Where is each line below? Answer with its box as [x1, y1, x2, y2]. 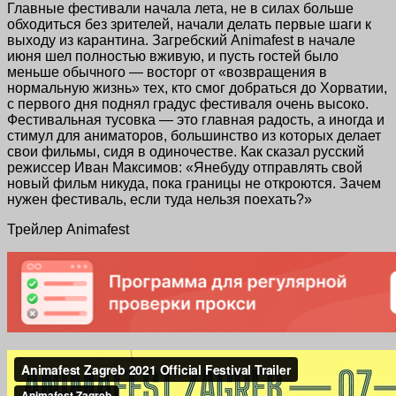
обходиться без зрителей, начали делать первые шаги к [7, 16, 371, 32]
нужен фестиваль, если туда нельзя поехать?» [7, 191, 312, 207]
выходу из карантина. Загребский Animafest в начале [7, 32, 355, 48]
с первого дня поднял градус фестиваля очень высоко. [7, 95, 369, 111]
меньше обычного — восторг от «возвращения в [7, 64, 327, 80]
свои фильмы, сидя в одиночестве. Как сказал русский [7, 143, 364, 159]
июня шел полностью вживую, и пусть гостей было [7, 48, 339, 64]
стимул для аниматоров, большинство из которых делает [7, 127, 381, 143]
